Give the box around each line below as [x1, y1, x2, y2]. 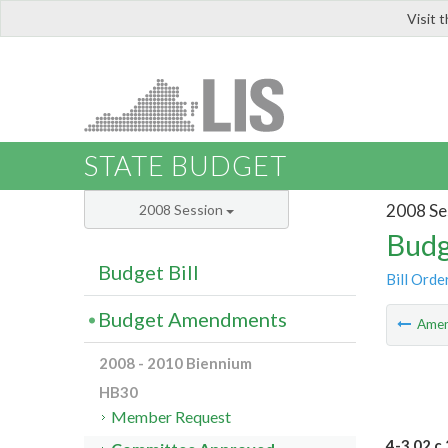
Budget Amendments [98, 307, 287, 332]
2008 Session [139, 201, 226, 219]
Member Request [111, 407, 232, 427]
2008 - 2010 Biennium [99, 354, 252, 373]
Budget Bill [98, 260, 199, 285]
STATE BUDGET [84, 149, 287, 183]
